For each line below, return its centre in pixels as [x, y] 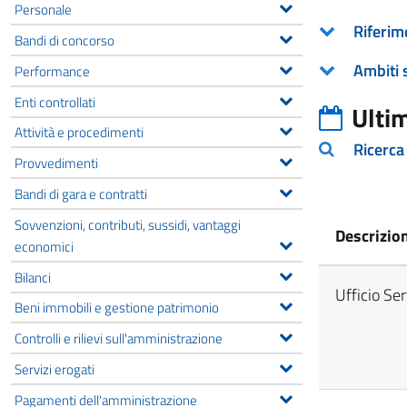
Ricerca [379, 149]
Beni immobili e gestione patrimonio [117, 308]
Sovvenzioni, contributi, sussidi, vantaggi [128, 224]
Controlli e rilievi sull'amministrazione [119, 338]
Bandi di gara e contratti [81, 193]
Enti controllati [55, 101]
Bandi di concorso [65, 40]
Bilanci [33, 277]
